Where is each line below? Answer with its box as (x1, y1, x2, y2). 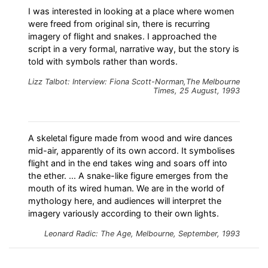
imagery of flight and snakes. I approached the (28, 31, 217, 42)
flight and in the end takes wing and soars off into (28, 157, 227, 168)
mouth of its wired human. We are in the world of (28, 182, 224, 193)
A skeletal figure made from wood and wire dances (28, 132, 233, 143)
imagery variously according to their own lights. (28, 208, 219, 218)
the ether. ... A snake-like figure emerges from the (28, 170, 228, 181)
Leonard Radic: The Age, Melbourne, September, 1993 (44, 229, 240, 238)
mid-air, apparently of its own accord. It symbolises (28, 145, 235, 156)
